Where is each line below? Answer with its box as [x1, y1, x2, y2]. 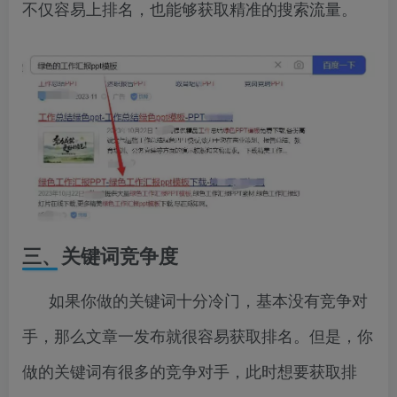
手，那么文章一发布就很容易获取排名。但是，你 [22, 323, 373, 346]
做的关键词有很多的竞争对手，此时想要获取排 [22, 358, 357, 382]
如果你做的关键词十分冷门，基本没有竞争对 [49, 287, 368, 311]
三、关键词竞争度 [22, 240, 178, 269]
